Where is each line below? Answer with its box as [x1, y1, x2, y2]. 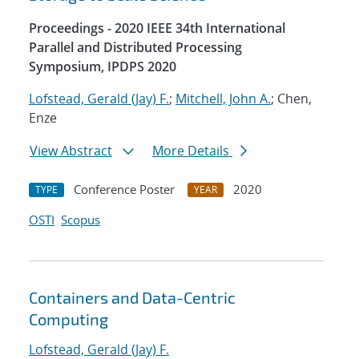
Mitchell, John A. [175, 90, 271, 108]
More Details [152, 142, 232, 160]
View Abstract [30, 142, 112, 160]
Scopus [61, 212, 100, 228]
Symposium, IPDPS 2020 [29, 58, 176, 76]
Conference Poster [74, 181, 175, 198]
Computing [29, 309, 108, 329]
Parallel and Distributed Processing [29, 38, 242, 57]
